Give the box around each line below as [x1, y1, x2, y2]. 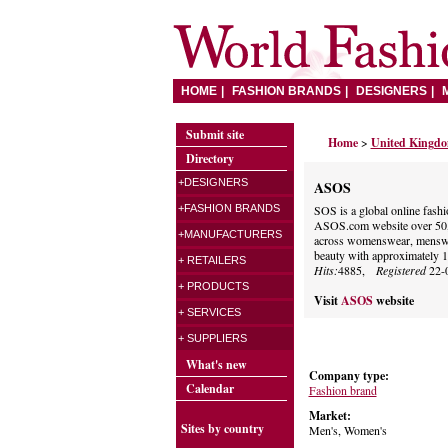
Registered [375, 262, 426, 278]
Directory [185, 150, 234, 167]
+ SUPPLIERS [177, 332, 247, 344]
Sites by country [180, 420, 264, 438]
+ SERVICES [177, 306, 241, 318]
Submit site [185, 126, 244, 143]
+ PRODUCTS [177, 280, 249, 292]
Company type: [308, 367, 389, 384]
